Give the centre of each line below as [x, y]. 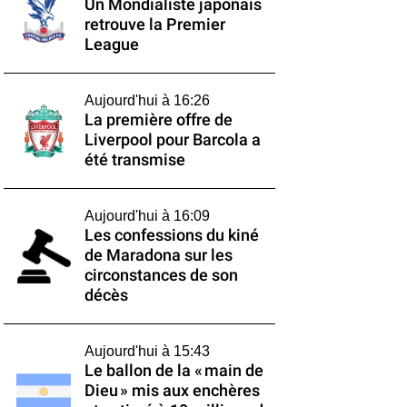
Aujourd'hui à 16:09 [147, 216]
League [111, 45]
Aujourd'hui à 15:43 [147, 351]
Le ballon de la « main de [174, 371]
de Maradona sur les [158, 255]
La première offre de [158, 120]
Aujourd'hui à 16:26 [147, 100]
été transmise [134, 160]
